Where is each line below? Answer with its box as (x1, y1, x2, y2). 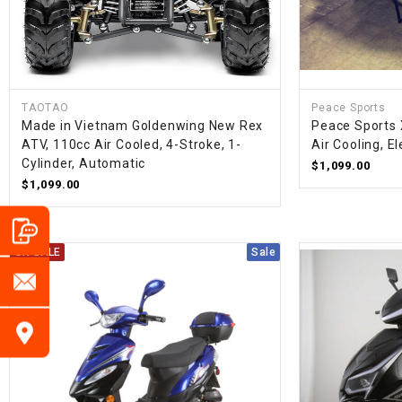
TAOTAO (22, 101, 69, 115)
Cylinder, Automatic (22, 156, 146, 171)
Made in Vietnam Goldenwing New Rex (22, 118, 264, 134)
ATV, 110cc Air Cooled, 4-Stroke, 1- (22, 137, 242, 153)
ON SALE (14, 246, 61, 259)
